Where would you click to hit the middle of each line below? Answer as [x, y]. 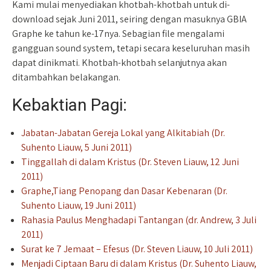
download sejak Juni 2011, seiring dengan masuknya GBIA [129, 19]
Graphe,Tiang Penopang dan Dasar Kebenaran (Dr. [124, 191]
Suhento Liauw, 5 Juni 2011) [77, 148]
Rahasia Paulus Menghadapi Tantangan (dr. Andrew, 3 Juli [139, 220]
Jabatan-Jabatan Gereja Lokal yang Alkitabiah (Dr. [123, 133]
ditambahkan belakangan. [66, 77]
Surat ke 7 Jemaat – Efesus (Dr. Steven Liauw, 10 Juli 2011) [137, 249]
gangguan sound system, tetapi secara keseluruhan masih [131, 48]
